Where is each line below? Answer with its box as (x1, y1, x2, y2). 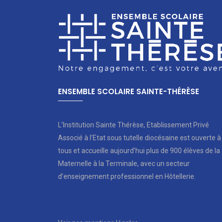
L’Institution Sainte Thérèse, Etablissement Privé (58, 121, 209, 129)
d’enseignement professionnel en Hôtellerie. (58, 172, 196, 181)
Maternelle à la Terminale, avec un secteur (58, 160, 190, 168)
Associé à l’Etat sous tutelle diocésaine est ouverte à (58, 134, 221, 142)
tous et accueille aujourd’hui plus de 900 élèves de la (58, 147, 220, 155)
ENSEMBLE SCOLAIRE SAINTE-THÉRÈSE (58, 86, 199, 97)
